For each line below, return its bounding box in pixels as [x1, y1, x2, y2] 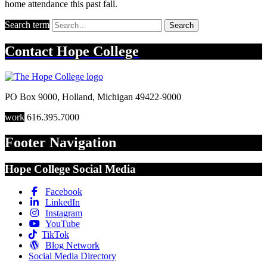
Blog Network [45, 240, 100, 251]
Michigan [97, 91, 133, 102]
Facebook [45, 187, 82, 197]
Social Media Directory [29, 251, 116, 262]
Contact [5, 43, 57, 59]
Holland [62, 91, 92, 102]
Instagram [45, 208, 82, 219]
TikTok [42, 229, 69, 240]
